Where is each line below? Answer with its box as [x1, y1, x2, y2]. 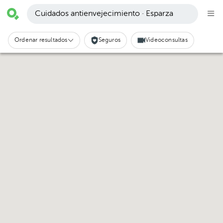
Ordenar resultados [14, 37, 68, 43]
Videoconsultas [145, 37, 188, 43]
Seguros [98, 37, 121, 43]
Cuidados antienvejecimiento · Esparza [35, 10, 173, 18]
